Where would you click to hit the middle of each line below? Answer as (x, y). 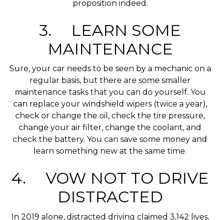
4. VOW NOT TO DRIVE (110, 178)
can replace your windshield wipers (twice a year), (110, 104)
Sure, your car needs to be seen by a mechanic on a (110, 69)
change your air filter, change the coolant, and (110, 128)
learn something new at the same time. (110, 151)
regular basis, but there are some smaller (110, 81)
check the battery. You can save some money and (110, 139)
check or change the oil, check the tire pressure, (110, 116)
